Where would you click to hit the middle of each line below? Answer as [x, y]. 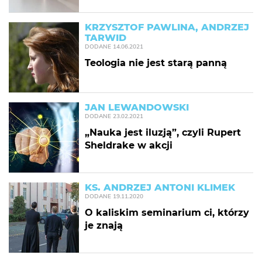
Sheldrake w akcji [129, 145]
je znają [104, 225]
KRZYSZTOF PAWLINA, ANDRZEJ [167, 27]
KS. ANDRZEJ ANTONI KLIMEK [160, 187]
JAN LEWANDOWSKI [137, 107]
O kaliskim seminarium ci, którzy [167, 213]
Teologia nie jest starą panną [156, 63]
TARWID [106, 38]
